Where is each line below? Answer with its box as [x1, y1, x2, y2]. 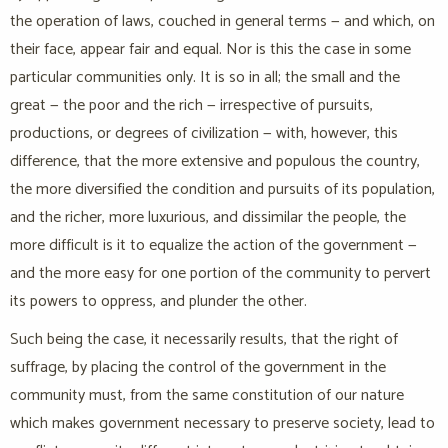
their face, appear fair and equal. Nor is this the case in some [10, 36, 411, 64]
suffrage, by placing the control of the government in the [10, 354, 386, 382]
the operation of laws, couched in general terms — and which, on [10, 8, 435, 36]
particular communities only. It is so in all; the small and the [10, 64, 400, 92]
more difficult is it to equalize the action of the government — [10, 232, 417, 260]
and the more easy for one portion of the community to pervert [10, 260, 431, 288]
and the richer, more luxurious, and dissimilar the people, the [10, 204, 406, 232]
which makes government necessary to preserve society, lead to [10, 410, 435, 438]
